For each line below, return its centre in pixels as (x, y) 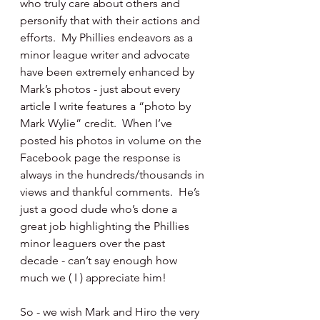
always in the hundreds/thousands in (114, 175)
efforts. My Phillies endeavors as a (108, 37)
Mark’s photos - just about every (101, 89)
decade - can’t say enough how (100, 260)
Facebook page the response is (102, 157)
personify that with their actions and (111, 20)
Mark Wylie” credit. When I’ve (97, 123)
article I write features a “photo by (107, 106)
